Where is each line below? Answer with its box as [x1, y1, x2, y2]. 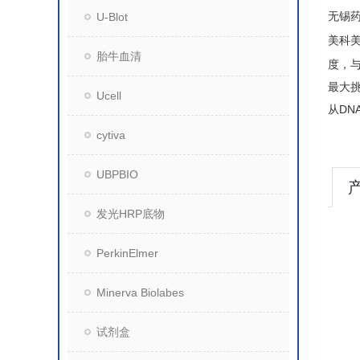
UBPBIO [96, 168, 138, 181]
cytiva [96, 129, 125, 141]
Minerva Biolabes [96, 286, 184, 299]
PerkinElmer [96, 247, 158, 260]
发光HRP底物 [96, 207, 165, 220]
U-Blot [96, 10, 128, 23]
